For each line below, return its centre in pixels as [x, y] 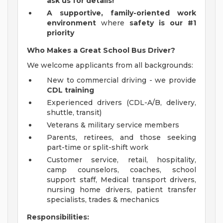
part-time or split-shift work [98, 148]
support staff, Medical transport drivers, [121, 180]
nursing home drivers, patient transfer [121, 190]
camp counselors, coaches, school [121, 170]
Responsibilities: [58, 217]
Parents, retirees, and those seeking [121, 138]
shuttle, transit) [74, 113]
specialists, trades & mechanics [103, 200]
